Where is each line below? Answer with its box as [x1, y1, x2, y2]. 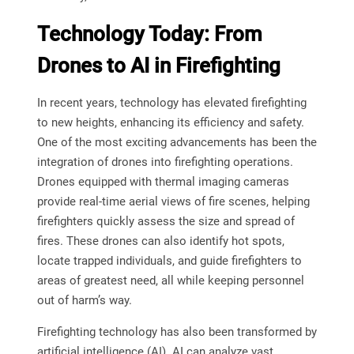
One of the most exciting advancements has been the [36, 135, 317, 150]
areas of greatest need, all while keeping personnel [36, 273, 304, 288]
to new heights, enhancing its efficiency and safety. [36, 115, 304, 130]
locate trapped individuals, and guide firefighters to [36, 254, 302, 269]
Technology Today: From [36, 22, 262, 47]
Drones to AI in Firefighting [36, 54, 281, 78]
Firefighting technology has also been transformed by [36, 325, 317, 340]
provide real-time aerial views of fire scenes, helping [36, 194, 310, 209]
